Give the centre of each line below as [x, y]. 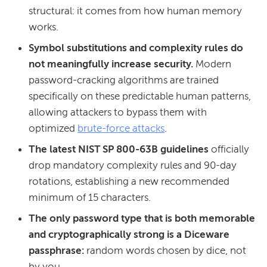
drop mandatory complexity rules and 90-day [133, 165]
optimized [53, 128]
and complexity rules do [186, 47]
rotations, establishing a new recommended [129, 181]
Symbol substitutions [78, 47]
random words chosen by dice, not [165, 250]
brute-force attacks [121, 128]
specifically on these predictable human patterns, [140, 96]
